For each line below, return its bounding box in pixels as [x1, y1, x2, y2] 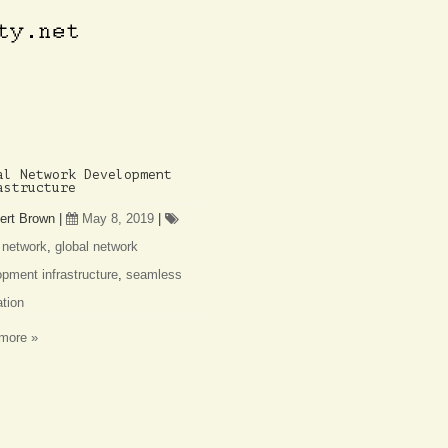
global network [55, 239, 138, 254]
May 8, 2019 [82, 211, 154, 226]
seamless [126, 267, 182, 282]
